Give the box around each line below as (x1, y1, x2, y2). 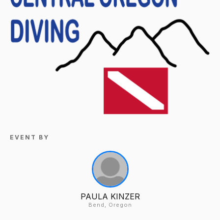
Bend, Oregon (88, 201, 132, 208)
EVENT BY (10, 133, 49, 141)
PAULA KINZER (80, 191, 140, 201)
